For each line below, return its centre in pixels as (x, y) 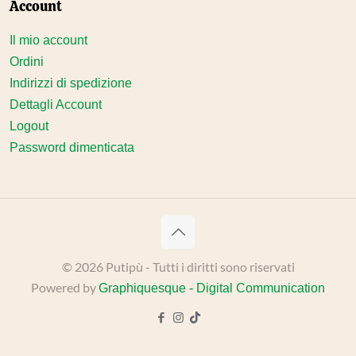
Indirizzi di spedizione (70, 83)
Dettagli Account (55, 104)
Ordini (26, 62)
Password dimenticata (72, 147)
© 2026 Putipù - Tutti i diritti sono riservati (178, 267)
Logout (29, 126)
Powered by (65, 287)
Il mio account (48, 40)
